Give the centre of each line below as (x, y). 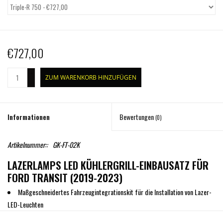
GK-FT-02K (66, 145)
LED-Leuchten (25, 205)
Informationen (29, 117)
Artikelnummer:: (28, 145)
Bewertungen (137, 117)
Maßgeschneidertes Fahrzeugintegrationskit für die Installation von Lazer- (115, 192)
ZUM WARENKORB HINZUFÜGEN (91, 78)
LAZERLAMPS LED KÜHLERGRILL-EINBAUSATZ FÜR (108, 165)
